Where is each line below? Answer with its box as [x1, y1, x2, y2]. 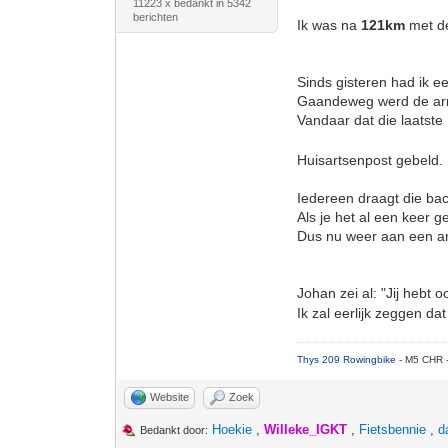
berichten [132, 11, 178, 23]
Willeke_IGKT [264, 422, 348, 437]
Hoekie [212, 422, 253, 437]
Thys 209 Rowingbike [297, 354, 400, 365]
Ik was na [297, 17, 362, 33]
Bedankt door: [140, 424, 209, 436]
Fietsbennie [359, 422, 427, 437]
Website [150, 391, 190, 403]
